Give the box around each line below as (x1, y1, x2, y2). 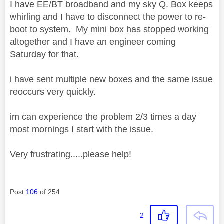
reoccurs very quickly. (10, 87, 96, 97)
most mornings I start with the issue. (10, 124, 153, 135)
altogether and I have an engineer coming (10, 37, 176, 47)
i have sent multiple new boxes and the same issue (10, 74, 213, 85)
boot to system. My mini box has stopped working (10, 24, 209, 35)
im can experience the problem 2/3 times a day (10, 112, 196, 122)
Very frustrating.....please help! (10, 149, 131, 160)
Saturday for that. (10, 49, 79, 60)
